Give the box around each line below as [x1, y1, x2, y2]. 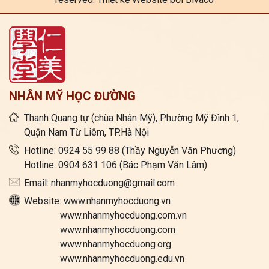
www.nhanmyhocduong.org [24, 238, 171, 250]
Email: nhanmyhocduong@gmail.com [24, 177, 175, 189]
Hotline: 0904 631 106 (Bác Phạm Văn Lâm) [24, 159, 207, 171]
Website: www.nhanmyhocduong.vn [24, 195, 171, 207]
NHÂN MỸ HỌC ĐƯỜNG [9, 88, 136, 103]
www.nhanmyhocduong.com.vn [24, 209, 187, 221]
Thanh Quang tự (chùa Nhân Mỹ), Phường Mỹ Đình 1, [24, 112, 239, 124]
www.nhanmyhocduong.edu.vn [24, 252, 184, 264]
